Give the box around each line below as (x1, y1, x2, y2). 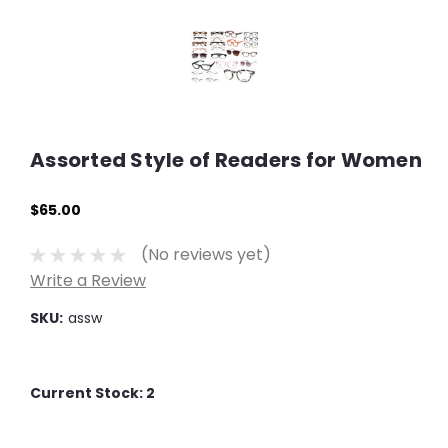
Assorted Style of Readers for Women (30, 145, 422, 174)
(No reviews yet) (140, 243, 271, 267)
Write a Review (30, 268, 146, 292)
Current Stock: (30, 382, 146, 403)
